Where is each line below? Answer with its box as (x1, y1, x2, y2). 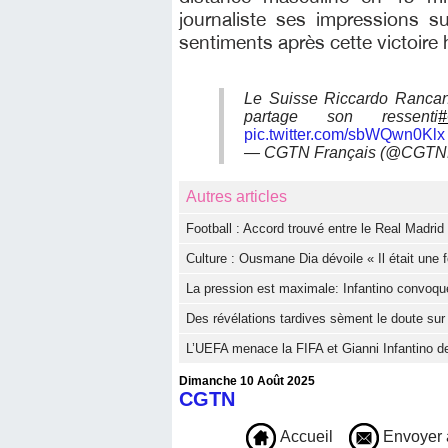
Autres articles (186, 188, 287, 206)
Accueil (276, 428, 333, 446)
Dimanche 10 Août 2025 (179, 374, 315, 389)
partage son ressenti (244, 108, 438, 126)
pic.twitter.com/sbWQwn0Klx (244, 126, 445, 144)
